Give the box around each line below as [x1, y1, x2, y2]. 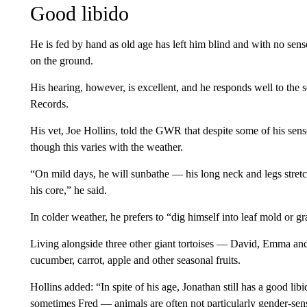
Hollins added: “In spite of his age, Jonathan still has [29, 281, 256, 293]
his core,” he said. [29, 184, 107, 196]
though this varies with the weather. [29, 141, 183, 153]
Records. [29, 98, 69, 110]
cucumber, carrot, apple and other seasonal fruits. [29, 254, 241, 266]
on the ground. [29, 55, 93, 66]
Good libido [29, 2, 129, 25]
